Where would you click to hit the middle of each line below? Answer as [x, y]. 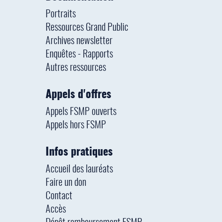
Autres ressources [76, 68]
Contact [59, 196]
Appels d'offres [78, 95]
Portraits [60, 15]
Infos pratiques [79, 152]
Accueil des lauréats [79, 170]
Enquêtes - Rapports [79, 55]
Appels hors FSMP [76, 126]
